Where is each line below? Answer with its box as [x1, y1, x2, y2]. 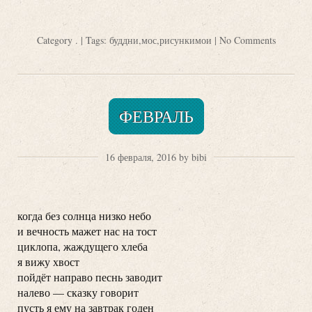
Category [36, 33, 75, 47]
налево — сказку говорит [17, 285, 139, 300]
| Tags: [77, 33, 109, 47]
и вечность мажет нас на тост [17, 224, 157, 239]
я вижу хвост [17, 254, 79, 270]
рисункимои [159, 33, 212, 47]
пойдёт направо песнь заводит [17, 270, 162, 285]
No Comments [219, 33, 276, 47]
